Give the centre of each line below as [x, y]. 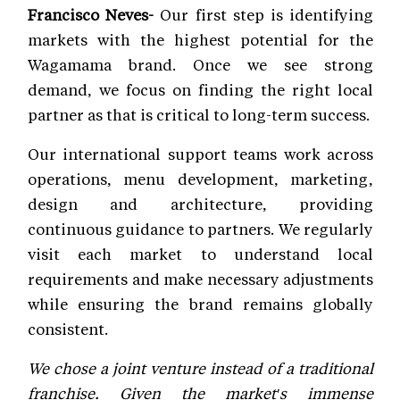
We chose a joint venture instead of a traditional [200, 367]
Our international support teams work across [200, 153]
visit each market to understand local [200, 253]
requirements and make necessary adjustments [200, 278]
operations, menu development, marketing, [200, 178]
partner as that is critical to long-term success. [199, 114]
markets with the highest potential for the [200, 39]
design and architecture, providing [200, 203]
